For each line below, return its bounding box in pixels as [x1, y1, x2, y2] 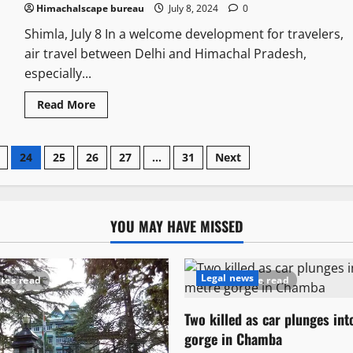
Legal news [201, 271, 254, 285]
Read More [36, 97, 95, 113]
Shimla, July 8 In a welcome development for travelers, [24, 25, 344, 43]
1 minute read [217, 273, 289, 288]
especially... [24, 65, 91, 83]
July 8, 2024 [165, 2, 221, 16]
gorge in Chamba [184, 329, 282, 350]
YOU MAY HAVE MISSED [110, 216, 243, 237]
